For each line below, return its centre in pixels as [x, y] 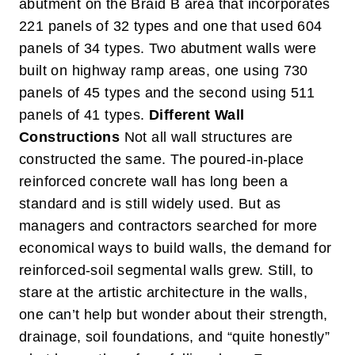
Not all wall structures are [208, 137]
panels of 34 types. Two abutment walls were [168, 48]
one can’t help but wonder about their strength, [174, 315]
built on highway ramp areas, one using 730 [164, 71]
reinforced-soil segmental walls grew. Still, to [166, 270]
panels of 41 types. [84, 115]
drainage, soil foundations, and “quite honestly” [175, 337]
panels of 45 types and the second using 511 [167, 93]
